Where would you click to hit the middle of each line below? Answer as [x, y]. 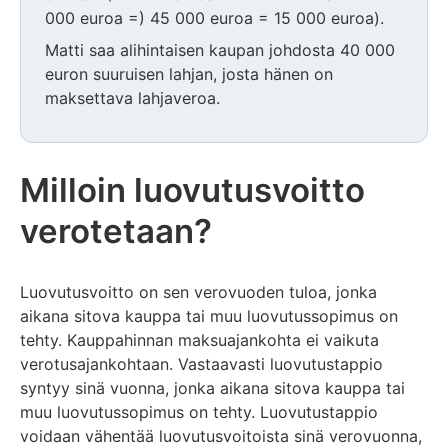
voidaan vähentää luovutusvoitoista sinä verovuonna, [221, 435]
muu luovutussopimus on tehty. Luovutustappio [199, 411]
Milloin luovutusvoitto [192, 190]
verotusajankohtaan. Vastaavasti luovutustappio [201, 363]
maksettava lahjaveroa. [132, 97]
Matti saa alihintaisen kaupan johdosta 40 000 [220, 49]
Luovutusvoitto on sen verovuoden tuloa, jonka [198, 291]
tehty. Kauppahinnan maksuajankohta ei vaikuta [199, 339]
